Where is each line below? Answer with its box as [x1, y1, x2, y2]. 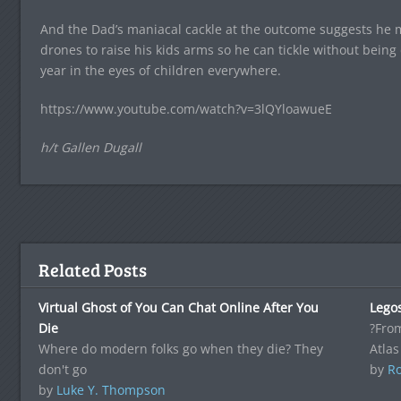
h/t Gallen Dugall [39, 138, 141, 156]
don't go [38, 360, 87, 378]
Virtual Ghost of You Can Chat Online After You [38, 298, 319, 316]
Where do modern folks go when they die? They [38, 339, 323, 357]
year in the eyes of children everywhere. [39, 61, 281, 79]
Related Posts [38, 256, 147, 282]
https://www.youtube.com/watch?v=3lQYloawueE [39, 99, 332, 117]
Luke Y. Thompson [55, 380, 166, 398]
